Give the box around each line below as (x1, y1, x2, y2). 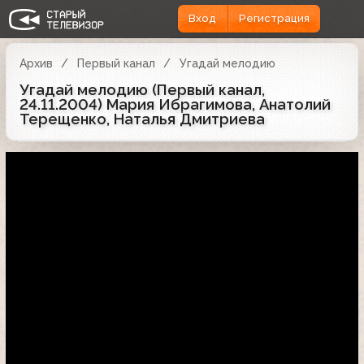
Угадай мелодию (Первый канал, (19, 80, 265, 98)
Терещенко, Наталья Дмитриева (19, 110, 265, 128)
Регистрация (238, 12, 310, 25)
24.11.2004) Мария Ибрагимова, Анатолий (19, 95, 331, 113)
